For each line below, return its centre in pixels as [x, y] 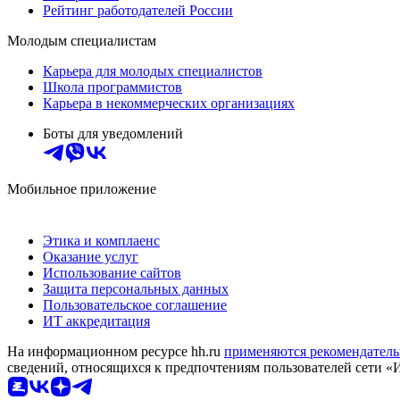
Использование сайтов [112, 272]
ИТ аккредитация [96, 321]
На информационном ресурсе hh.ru [116, 351]
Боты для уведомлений [113, 133]
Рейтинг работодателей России [138, 10]
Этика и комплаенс [101, 240]
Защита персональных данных [136, 288]
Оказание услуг [91, 256]
